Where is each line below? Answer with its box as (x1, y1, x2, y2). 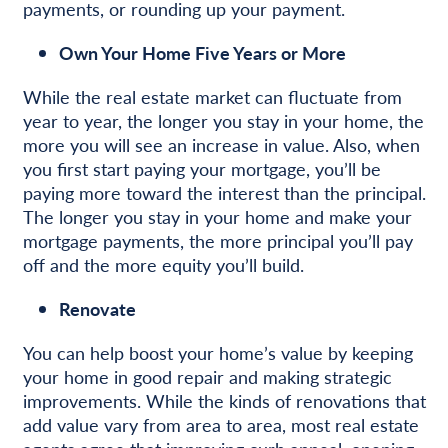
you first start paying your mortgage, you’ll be (22, 155, 381, 181)
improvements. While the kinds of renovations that (22, 387, 426, 413)
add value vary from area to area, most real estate (22, 411, 419, 437)
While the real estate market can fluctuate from (22, 83, 402, 109)
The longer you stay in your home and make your (22, 203, 412, 229)
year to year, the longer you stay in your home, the (22, 107, 424, 133)
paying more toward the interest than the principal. (22, 179, 426, 205)
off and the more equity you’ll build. (22, 251, 304, 277)
